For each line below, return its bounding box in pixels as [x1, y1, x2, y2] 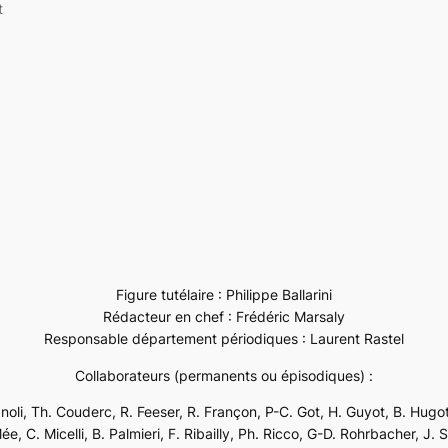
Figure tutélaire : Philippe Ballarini [116, 286, 332, 304]
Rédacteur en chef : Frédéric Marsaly [103, 308, 345, 326]
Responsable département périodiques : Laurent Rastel [44, 330, 404, 348]
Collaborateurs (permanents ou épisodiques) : [75, 366, 373, 384]
